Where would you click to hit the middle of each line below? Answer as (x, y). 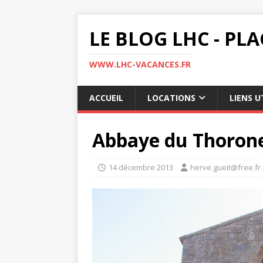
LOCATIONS (171, 98)
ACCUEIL (106, 98)
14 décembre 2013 (141, 167)
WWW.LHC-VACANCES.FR (140, 64)
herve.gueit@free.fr (225, 167)
